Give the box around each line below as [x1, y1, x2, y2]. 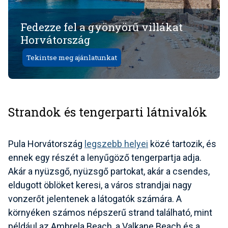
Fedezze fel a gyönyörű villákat [20, 20, 183, 35]
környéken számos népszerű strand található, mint [8, 207, 212, 218]
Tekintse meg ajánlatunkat [26, 53, 117, 63]
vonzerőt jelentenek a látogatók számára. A [8, 193, 182, 204]
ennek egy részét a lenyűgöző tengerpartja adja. [8, 152, 202, 163]
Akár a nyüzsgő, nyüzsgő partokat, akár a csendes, [8, 165, 210, 177]
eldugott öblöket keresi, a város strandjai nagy [8, 179, 192, 190]
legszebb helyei [84, 138, 148, 149]
